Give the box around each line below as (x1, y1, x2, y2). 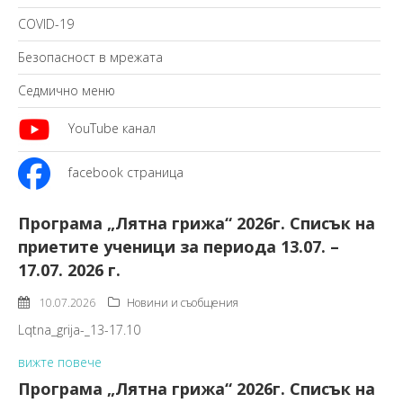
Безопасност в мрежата (18, 49, 163, 66)
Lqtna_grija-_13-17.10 (18, 321, 140, 338)
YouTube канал (68, 119, 156, 137)
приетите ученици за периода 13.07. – (18, 236, 339, 257)
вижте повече (18, 354, 102, 371)
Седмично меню (18, 82, 115, 99)
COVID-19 (18, 15, 74, 32)
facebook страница (68, 163, 184, 181)
